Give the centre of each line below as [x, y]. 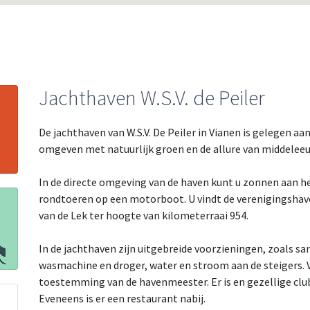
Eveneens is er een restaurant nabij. [122, 298]
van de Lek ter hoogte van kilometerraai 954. [143, 215]
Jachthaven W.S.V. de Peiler [152, 98]
